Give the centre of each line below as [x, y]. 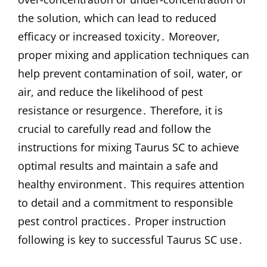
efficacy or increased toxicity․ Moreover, [119, 36]
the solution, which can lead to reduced [117, 18]
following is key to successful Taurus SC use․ [131, 239]
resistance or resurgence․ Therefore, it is [120, 110]
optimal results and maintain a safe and [118, 165]
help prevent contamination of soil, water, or [130, 73]
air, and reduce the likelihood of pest [110, 91]
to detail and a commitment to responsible [125, 202]
